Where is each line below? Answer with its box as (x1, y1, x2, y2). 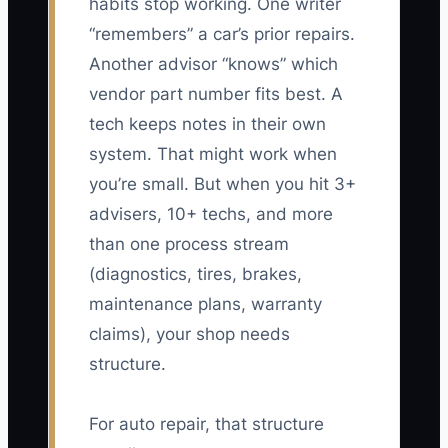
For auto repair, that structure (89, 414, 324, 435)
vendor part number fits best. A (89, 84, 343, 105)
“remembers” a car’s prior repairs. (89, 24, 355, 45)
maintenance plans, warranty (89, 294, 322, 315)
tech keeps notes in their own (89, 114, 326, 135)
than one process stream (89, 234, 289, 255)
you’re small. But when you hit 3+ (89, 174, 356, 195)
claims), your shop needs (89, 324, 290, 345)
